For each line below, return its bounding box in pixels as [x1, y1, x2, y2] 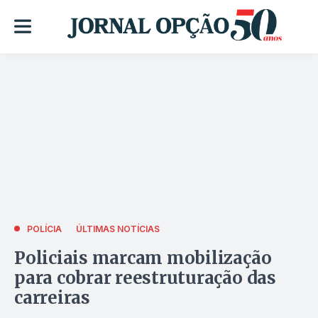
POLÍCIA [27, 223, 62, 234]
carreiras [14, 286, 90, 309]
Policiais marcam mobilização [14, 246, 272, 269]
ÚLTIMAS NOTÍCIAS [76, 223, 160, 234]
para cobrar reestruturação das [14, 266, 276, 289]
